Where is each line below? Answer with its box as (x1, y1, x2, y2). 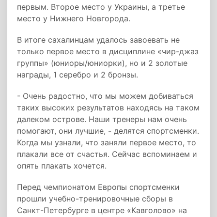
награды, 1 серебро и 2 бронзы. (17, 70, 138, 79)
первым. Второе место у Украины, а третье (17, 2, 185, 12)
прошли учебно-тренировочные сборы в (17, 194, 173, 203)
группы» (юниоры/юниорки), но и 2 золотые (17, 58, 187, 68)
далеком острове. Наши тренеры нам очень (17, 114, 187, 124)
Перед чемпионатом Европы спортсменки (17, 182, 180, 192)
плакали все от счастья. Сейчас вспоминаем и (17, 149, 197, 159)
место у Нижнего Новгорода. (17, 14, 130, 23)
